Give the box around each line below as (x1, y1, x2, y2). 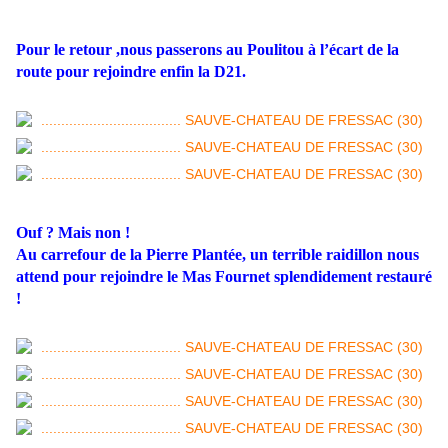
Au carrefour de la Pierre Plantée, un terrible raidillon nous (16, 246, 419, 264)
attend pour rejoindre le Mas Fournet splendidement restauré (16, 268, 432, 286)
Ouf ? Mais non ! (16, 224, 130, 242)
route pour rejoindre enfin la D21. (16, 63, 246, 81)
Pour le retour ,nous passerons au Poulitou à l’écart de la (16, 41, 399, 59)
